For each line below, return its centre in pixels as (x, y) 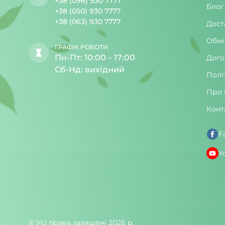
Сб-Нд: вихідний (90, 70)
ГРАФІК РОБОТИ (81, 47)
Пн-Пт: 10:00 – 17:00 (95, 58)
